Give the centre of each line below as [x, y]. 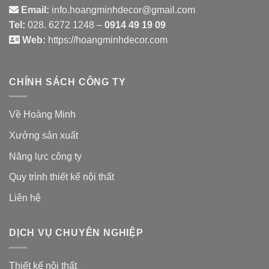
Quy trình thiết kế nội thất [62, 177]
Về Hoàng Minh [42, 115]
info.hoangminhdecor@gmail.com [122, 10]
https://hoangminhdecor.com [107, 40]
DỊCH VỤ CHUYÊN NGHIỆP [76, 233]
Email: [34, 10]
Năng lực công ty [45, 156]
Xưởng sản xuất [44, 135]
